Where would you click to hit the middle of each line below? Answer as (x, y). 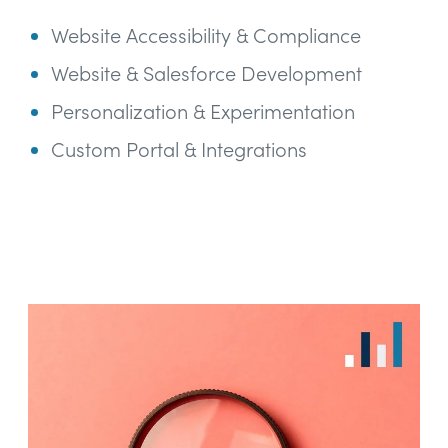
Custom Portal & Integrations (179, 150)
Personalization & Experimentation (203, 112)
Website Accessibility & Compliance (206, 36)
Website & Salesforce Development (206, 74)
